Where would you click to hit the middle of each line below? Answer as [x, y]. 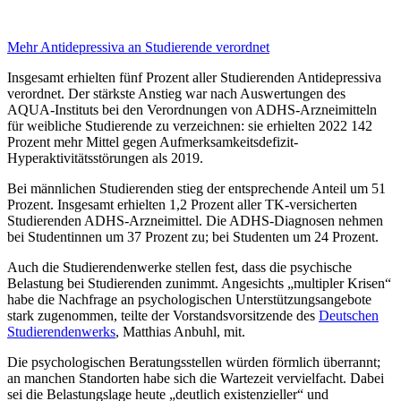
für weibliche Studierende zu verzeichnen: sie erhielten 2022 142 [190, 126]
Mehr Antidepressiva [66, 47]
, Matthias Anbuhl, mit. [180, 332]
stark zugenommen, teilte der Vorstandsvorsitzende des [163, 316]
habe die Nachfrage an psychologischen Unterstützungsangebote [189, 300]
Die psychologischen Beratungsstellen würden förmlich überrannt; [194, 363]
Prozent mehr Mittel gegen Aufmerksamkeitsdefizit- [153, 142]
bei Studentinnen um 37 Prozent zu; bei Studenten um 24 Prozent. [193, 237]
